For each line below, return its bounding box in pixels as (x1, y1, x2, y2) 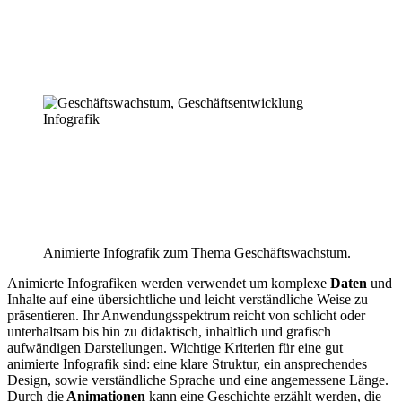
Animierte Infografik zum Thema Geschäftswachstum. (43, 244, 351, 260)
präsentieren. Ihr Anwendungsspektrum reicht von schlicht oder (7, 307, 365, 323)
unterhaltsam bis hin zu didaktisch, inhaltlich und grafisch (7, 323, 331, 339)
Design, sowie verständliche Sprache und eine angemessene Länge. (7, 371, 389, 388)
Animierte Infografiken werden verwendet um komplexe (7, 275, 330, 291)
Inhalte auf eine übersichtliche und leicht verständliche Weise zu (7, 291, 368, 307)
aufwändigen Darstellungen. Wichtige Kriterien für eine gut (7, 339, 343, 355)
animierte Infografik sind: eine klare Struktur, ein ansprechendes (7, 355, 367, 371)
